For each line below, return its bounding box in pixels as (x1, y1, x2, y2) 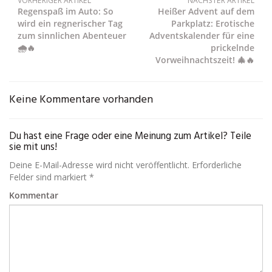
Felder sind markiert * (9, 171, 94, 183)
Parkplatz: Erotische (171, 18, 254, 30)
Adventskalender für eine (149, 30, 254, 42)
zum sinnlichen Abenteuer (18, 30, 126, 42)
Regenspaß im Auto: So (18, 5, 114, 18)
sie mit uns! (9, 139, 57, 156)
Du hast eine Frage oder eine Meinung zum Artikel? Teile (9, 128, 251, 145)
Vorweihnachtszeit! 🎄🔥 (155, 54, 254, 66)
